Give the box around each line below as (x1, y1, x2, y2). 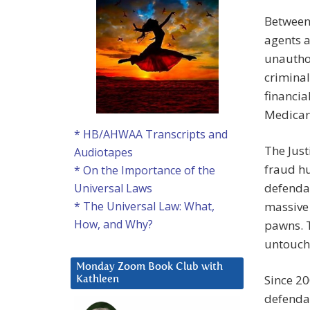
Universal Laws (74, 181, 152, 197)
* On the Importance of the (74, 163, 215, 179)
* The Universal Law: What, (74, 199, 215, 215)
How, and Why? (74, 217, 153, 232)
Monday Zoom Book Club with (76, 262, 223, 273)
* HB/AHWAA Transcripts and (74, 127, 228, 143)
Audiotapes (74, 145, 133, 161)
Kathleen (76, 274, 119, 285)
